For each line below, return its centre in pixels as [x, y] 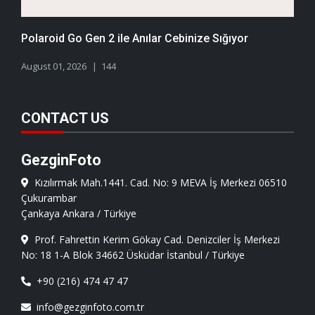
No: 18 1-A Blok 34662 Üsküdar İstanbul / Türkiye [133, 255]
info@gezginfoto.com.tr [88, 307]
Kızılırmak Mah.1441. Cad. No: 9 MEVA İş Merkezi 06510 [158, 182]
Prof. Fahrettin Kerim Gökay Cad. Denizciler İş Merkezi [154, 239]
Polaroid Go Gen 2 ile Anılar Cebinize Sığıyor [135, 38]
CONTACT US [65, 118]
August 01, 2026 [54, 66]
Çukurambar [49, 198]
